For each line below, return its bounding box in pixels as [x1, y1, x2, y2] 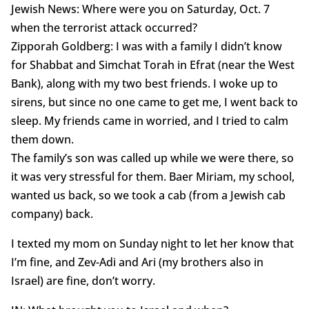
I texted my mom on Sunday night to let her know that [10, 236, 294, 252]
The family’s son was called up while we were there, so [10, 150, 294, 166]
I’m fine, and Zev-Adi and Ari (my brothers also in [10, 255, 263, 270]
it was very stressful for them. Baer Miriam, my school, [10, 169, 295, 185]
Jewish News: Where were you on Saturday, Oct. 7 [10, 1, 270, 17]
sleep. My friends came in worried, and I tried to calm [10, 113, 288, 129]
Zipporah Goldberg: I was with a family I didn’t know [10, 39, 282, 54]
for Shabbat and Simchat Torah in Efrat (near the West [10, 57, 295, 73]
